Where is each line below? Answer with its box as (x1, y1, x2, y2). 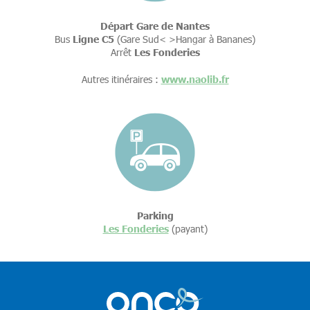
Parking (136, 209, 174, 222)
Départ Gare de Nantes (100, 19, 210, 33)
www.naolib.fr (161, 73, 229, 86)
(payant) (171, 223, 208, 235)
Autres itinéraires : (81, 73, 161, 86)
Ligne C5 (73, 33, 114, 46)
